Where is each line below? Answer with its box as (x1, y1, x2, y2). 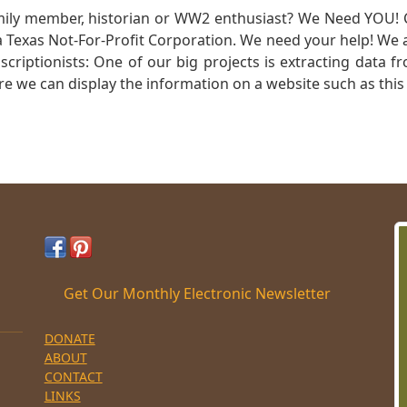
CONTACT (44, 368, 103, 386)
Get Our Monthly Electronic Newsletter (63, 283, 331, 304)
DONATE (44, 330, 95, 348)
